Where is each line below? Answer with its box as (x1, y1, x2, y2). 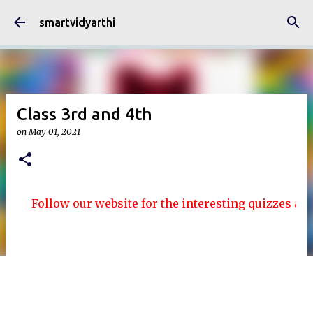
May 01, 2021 (29, 126, 80, 137)
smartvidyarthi (39, 16, 115, 29)
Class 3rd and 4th (17, 105, 152, 124)
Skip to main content (104, 11, 209, 24)
